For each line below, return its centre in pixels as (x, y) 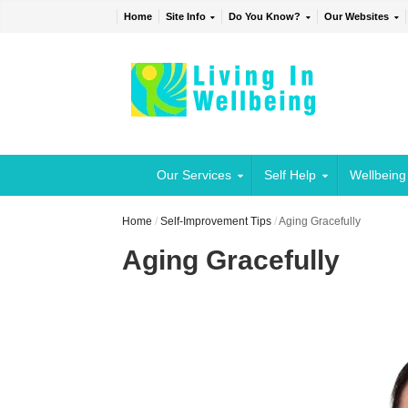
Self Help (291, 175)
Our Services (194, 175)
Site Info (185, 17)
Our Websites (357, 17)
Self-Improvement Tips (216, 222)
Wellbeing (377, 175)
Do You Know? (265, 17)
